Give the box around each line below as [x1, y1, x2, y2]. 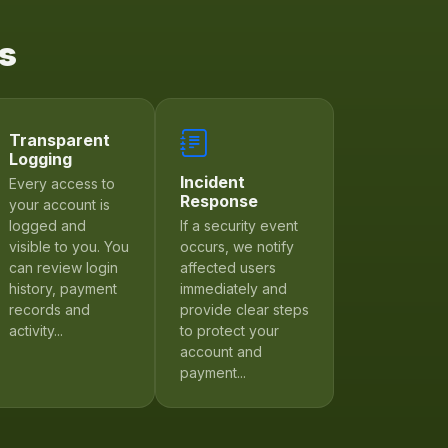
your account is [9, 195, 111, 213]
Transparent [9, 129, 111, 150]
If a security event [179, 216, 298, 234]
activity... [9, 321, 64, 339]
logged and [9, 216, 87, 234]
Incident [179, 171, 245, 192]
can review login [9, 258, 119, 276]
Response [179, 190, 258, 211]
